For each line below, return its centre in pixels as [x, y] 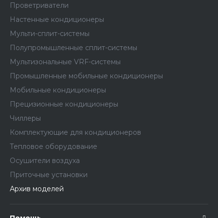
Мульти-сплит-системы [50, 34]
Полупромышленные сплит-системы [73, 48]
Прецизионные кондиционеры [64, 104]
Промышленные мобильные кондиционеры [86, 76]
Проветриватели [39, 5]
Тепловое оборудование [54, 146]
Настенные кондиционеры [57, 19]
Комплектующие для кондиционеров [75, 132]
